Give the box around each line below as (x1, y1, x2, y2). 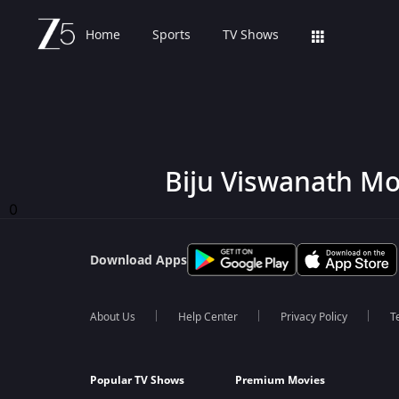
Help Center (177, 309, 238, 325)
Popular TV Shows (89, 372, 184, 388)
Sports (152, 26, 191, 45)
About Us (89, 309, 135, 325)
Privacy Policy (280, 309, 347, 325)
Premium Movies (234, 372, 325, 388)
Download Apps (89, 251, 187, 270)
